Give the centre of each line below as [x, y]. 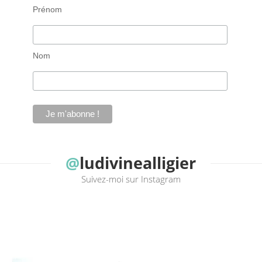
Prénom [47, 10]
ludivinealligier [138, 163]
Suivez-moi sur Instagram [131, 179]
